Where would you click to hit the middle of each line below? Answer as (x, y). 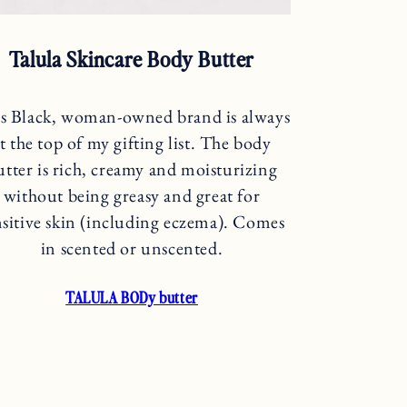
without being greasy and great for (132, 195)
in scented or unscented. (132, 248)
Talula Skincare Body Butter (132, 58)
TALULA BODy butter (132, 298)
